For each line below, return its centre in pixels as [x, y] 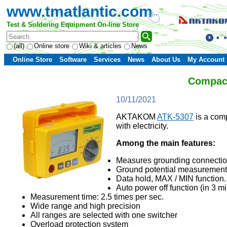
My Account [206, 60]
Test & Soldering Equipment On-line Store [73, 25]
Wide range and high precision [85, 206]
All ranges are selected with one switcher [104, 215]
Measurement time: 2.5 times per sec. [97, 197]
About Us [166, 60]
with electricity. [142, 126]
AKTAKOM [137, 117]
